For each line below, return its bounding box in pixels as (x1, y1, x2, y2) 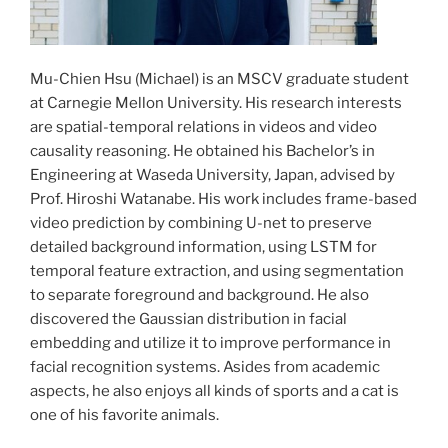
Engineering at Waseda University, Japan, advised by (30, 166, 395, 185)
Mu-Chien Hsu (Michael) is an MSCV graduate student (30, 70, 409, 89)
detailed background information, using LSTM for (30, 238, 377, 257)
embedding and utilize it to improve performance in (30, 334, 391, 353)
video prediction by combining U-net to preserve (30, 214, 372, 233)
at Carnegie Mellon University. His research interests (30, 94, 402, 113)
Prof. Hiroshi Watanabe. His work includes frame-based (30, 190, 417, 209)
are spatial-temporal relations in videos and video (30, 118, 377, 137)
